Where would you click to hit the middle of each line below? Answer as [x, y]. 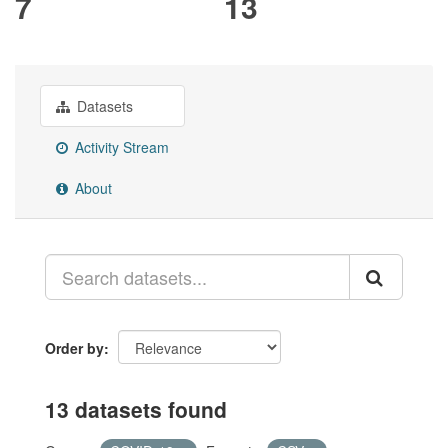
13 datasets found [136, 409]
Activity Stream [120, 147]
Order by [74, 348]
